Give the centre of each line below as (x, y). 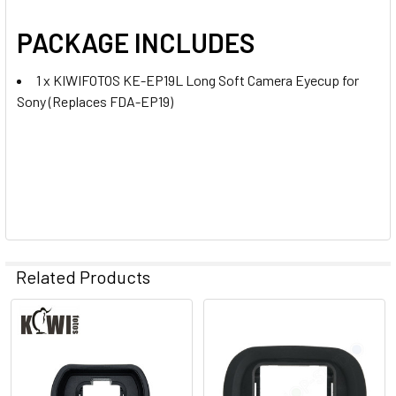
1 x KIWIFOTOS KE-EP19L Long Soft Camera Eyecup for (198, 80)
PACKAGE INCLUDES (136, 42)
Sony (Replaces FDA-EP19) (95, 101)
